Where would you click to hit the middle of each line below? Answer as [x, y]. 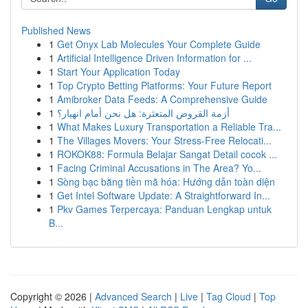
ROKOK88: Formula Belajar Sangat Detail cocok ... [167, 154]
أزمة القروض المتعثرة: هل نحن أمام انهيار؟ [143, 113]
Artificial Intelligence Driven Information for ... [154, 58]
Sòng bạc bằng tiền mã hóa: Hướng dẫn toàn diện [166, 181]
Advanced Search [133, 296]
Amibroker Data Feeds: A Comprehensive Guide [162, 99]
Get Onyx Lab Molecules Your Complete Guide [159, 44]
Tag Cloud [229, 296]
